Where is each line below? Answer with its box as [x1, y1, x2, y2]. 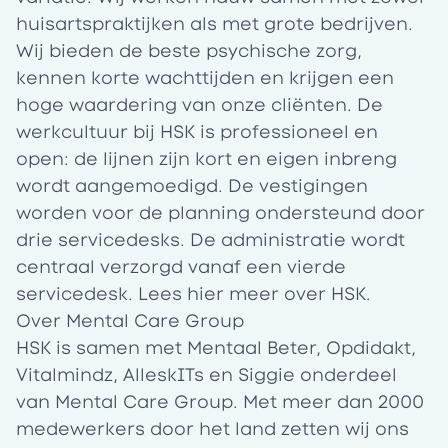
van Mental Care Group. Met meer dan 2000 [16, 390, 424, 414]
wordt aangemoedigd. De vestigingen [16, 174, 368, 198]
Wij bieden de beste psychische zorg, [16, 39, 362, 63]
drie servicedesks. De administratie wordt [16, 228, 405, 252]
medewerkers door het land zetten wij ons [16, 417, 409, 441]
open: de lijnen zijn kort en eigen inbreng [16, 147, 397, 171]
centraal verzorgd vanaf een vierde [16, 255, 346, 279]
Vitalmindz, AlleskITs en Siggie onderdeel [16, 363, 397, 387]
